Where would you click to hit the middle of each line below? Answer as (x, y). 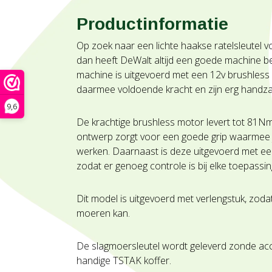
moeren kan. (104, 213)
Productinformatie (152, 24)
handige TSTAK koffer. (125, 260)
